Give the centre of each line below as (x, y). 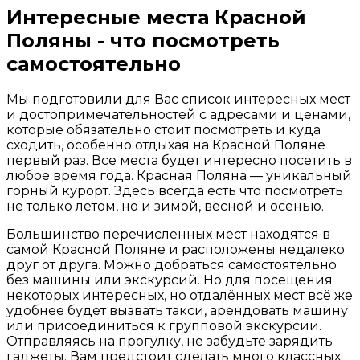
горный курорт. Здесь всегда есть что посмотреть (175, 191)
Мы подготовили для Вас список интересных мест (178, 100)
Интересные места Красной (156, 18)
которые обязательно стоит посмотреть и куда (164, 130)
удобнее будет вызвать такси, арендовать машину (177, 311)
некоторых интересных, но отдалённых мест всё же (180, 296)
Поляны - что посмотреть (143, 41)
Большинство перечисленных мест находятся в (168, 235)
